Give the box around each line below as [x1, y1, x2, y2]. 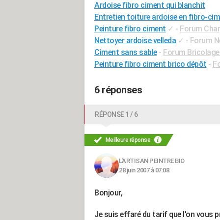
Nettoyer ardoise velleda [94, 36, 176, 45]
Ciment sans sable [94, 48, 157, 57]
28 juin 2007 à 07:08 [119, 166, 169, 174]
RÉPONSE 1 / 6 [95, 110, 138, 118]
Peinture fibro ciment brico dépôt [94, 59, 207, 69]
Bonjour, [94, 188, 122, 197]
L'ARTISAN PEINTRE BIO [119, 157, 185, 165]
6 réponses [94, 84, 142, 96]
